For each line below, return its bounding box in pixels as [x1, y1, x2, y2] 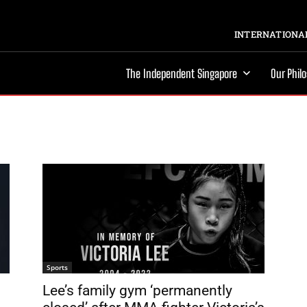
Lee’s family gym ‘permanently [42, 282, 232, 299]
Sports [47, 262, 68, 272]
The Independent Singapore [126, 66, 237, 81]
